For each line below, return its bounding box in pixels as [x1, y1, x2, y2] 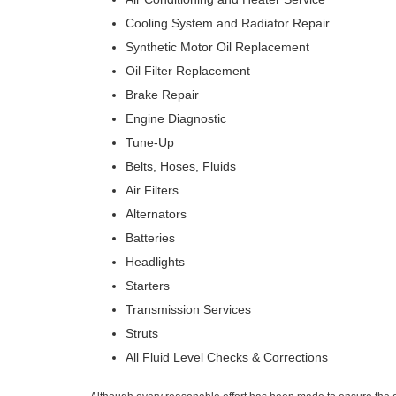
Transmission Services [126, 302, 251, 316]
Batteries [126, 231, 175, 245]
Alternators [126, 207, 187, 221]
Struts [126, 326, 158, 340]
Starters [126, 278, 170, 293]
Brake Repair [126, 88, 199, 102]
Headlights [126, 255, 185, 269]
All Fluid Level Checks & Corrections [126, 350, 328, 364]
